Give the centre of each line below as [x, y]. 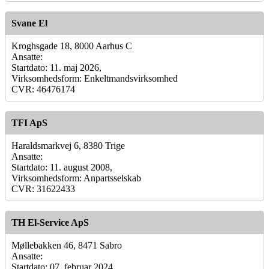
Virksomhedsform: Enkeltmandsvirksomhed [95, 78]
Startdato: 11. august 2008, [62, 167]
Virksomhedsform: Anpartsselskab [76, 178]
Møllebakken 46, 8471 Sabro [67, 245]
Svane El [29, 23]
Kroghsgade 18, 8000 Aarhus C [72, 46]
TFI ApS [29, 122]
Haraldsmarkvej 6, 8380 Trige [68, 145]
